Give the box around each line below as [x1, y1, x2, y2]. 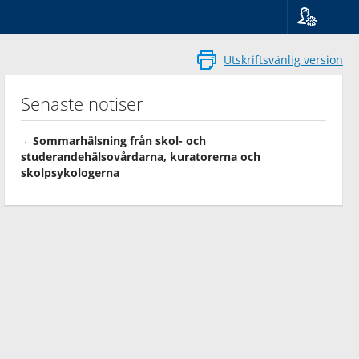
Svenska [302, 67, 345, 83]
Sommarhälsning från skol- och [33, 133, 206, 148]
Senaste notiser [21, 91, 143, 115]
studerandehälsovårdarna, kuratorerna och [21, 149, 260, 164]
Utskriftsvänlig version [224, 52, 343, 67]
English [302, 83, 341, 99]
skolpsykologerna [21, 165, 119, 180]
